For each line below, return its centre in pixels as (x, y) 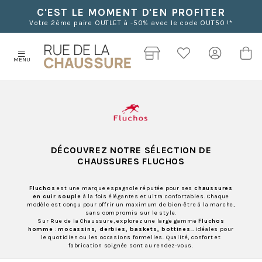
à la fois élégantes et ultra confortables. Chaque (156, 196)
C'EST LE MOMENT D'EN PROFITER (131, 12)
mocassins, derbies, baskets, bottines (124, 229)
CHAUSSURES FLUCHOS (131, 161)
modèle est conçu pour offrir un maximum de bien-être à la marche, (131, 204)
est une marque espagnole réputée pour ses (125, 188)
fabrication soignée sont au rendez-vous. (131, 245)
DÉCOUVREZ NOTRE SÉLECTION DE (131, 150)
